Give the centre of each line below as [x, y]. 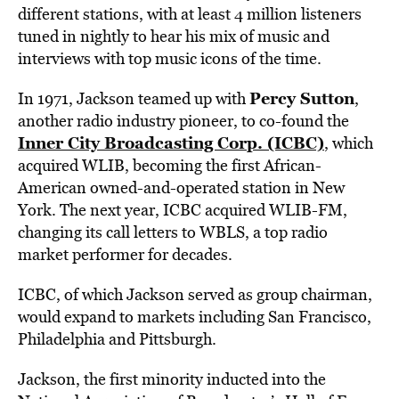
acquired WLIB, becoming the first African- [170, 165]
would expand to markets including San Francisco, [195, 317]
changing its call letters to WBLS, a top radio [173, 232]
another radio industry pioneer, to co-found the [183, 121]
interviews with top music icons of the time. [170, 58]
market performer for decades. [125, 254]
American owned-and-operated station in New [181, 187]
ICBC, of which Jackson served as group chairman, [195, 294]
